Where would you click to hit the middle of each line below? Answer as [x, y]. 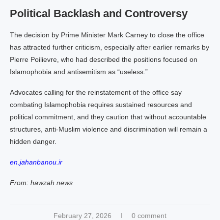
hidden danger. [33, 141]
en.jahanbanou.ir [36, 162]
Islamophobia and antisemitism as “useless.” [79, 72]
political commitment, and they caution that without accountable [108, 117]
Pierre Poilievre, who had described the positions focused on [104, 59]
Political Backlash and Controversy [99, 14]
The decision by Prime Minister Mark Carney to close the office [107, 35]
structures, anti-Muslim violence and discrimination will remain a [109, 129]
